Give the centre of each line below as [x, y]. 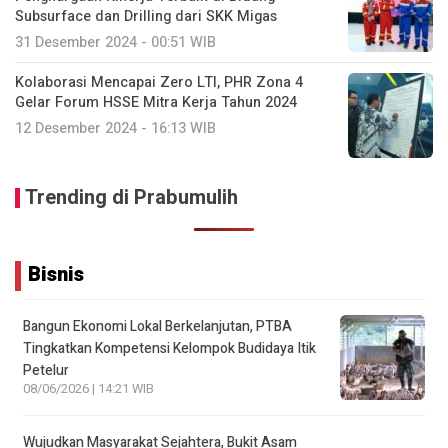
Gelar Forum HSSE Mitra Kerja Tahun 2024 [156, 102]
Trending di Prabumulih [131, 197]
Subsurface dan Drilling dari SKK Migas [146, 16]
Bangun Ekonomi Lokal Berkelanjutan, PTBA [157, 326]
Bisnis [56, 274]
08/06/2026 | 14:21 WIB [88, 388]
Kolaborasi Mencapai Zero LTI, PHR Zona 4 [159, 82]
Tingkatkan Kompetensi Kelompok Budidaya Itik [169, 348]
